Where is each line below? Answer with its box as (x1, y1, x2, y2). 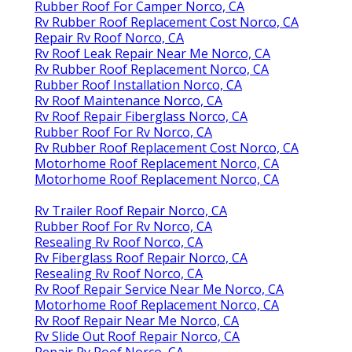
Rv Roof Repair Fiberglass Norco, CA (35, 107, 247, 125)
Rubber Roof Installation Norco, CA (35, 75, 242, 93)
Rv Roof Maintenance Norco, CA (35, 91, 222, 109)
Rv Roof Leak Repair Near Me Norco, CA (35, 44, 270, 62)
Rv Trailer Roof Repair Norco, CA (35, 201, 227, 219)
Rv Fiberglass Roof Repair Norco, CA (35, 248, 247, 266)
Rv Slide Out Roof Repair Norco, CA (35, 327, 240, 345)
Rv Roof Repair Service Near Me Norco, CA (35, 280, 284, 298)
